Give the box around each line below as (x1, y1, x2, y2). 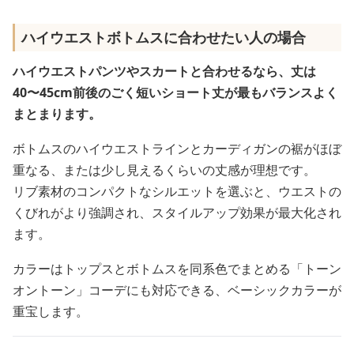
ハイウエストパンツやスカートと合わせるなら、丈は (13, 62, 316, 80)
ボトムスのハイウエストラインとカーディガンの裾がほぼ (13, 140, 341, 157)
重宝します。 (13, 303, 88, 320)
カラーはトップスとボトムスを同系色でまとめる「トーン (13, 260, 341, 277)
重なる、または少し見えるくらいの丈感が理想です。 (13, 161, 316, 179)
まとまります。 (13, 105, 101, 122)
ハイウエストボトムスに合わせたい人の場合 (21, 28, 306, 47)
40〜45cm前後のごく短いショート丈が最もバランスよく (13, 84, 338, 101)
